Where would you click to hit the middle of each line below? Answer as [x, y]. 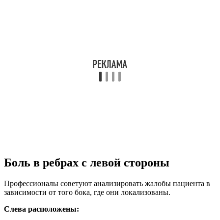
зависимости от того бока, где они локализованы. [87, 192]
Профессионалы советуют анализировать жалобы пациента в [107, 184]
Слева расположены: [41, 209]
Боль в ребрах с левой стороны [87, 163]
